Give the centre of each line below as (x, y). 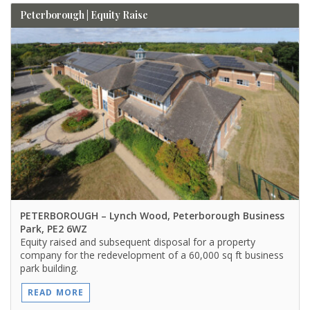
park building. (49, 268)
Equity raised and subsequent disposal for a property (137, 241)
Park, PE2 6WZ (53, 228)
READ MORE (56, 293)
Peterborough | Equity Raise (84, 15)
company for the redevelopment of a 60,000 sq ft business (152, 255)
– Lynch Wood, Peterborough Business (191, 215)
